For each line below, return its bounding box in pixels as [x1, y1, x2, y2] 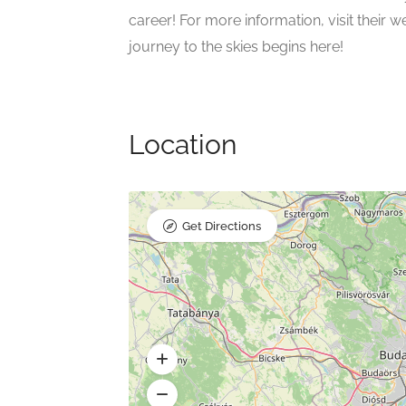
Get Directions [182, 219, 261, 234]
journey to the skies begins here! [129, 38, 343, 56]
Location [129, 129, 237, 161]
